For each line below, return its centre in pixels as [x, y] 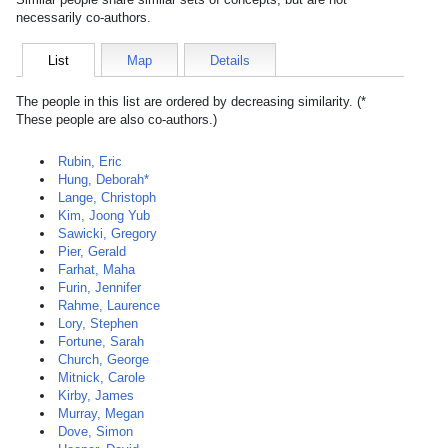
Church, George [103, 359]
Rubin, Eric [90, 161]
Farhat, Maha [96, 269]
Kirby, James [96, 395]
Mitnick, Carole [101, 377]
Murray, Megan [101, 413]
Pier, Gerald [92, 251]
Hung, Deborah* [103, 179]
